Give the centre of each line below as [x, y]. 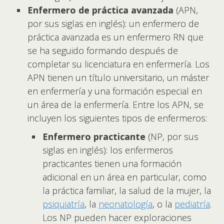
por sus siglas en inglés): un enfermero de [113, 23]
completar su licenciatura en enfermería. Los [118, 64]
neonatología [125, 204]
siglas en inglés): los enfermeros [108, 150]
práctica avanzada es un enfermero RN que [115, 37]
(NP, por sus [173, 136]
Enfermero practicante [95, 136]
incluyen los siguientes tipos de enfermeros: [118, 118]
